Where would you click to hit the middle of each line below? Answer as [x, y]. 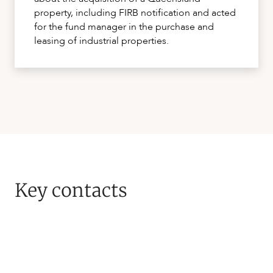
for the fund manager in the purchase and [124, 27]
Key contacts [71, 190]
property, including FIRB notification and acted [135, 13]
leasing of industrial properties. [101, 41]
